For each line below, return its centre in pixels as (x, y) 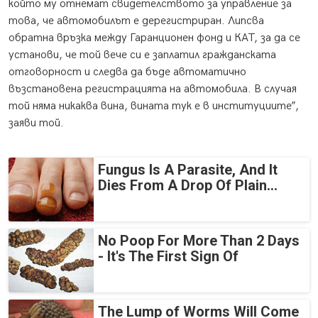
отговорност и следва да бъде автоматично (127, 72)
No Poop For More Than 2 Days (199, 241)
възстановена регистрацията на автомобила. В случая (153, 89)
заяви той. (36, 124)
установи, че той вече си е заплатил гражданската (142, 55)
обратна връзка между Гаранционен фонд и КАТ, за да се (154, 38)
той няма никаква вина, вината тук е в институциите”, (154, 106)
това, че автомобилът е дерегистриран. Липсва (136, 21)
